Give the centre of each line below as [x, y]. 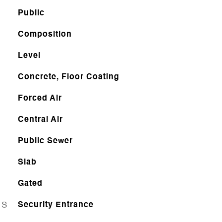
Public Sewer [45, 141]
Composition [45, 35]
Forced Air [40, 99]
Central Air [40, 120]
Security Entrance [55, 205]
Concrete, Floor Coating [68, 77]
